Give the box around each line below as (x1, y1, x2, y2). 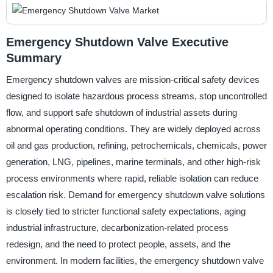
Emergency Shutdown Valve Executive (5, 35, 229, 49)
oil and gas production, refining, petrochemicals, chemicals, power (5, 140, 267, 151)
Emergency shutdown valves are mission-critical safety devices (5, 74, 260, 85)
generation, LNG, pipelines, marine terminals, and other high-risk (5, 157, 261, 168)
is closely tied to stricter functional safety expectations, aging (5, 206, 246, 217)
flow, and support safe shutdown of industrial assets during (5, 107, 237, 118)
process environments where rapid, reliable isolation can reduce (5, 173, 258, 184)
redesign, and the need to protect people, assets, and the (5, 239, 230, 250)
